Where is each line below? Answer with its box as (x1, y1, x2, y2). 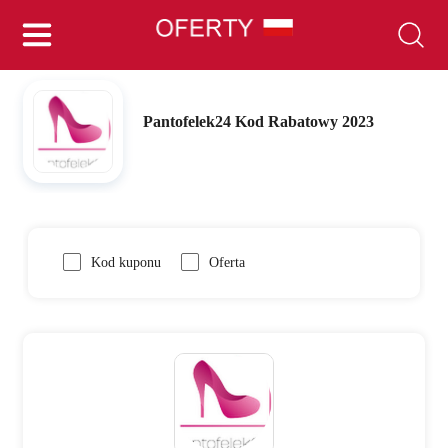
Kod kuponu (91, 255, 162, 271)
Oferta (209, 255, 246, 271)
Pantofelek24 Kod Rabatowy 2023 (143, 113, 375, 130)
